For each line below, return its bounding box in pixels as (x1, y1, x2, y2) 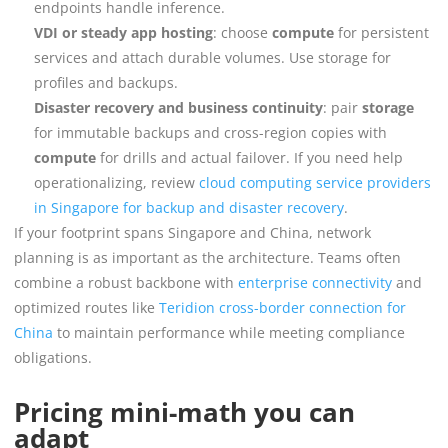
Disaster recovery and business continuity (34, 97, 323, 117)
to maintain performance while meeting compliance (53, 322, 405, 342)
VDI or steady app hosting (34, 22, 213, 42)
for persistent (334, 22, 429, 42)
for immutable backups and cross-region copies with (34, 122, 387, 142)
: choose (213, 22, 272, 42)
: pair (323, 97, 362, 117)
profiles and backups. (34, 72, 178, 92)
